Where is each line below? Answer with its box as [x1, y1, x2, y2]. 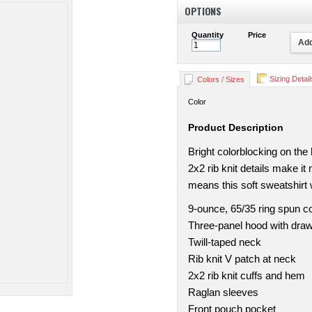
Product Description [188, 122, 283, 133]
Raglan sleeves [188, 287, 258, 298]
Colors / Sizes [197, 75, 244, 84]
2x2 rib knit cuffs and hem [188, 270, 305, 281]
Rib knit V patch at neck [188, 253, 296, 265]
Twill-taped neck [188, 237, 261, 248]
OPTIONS [185, 3, 221, 18]
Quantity [192, 31, 224, 39]
